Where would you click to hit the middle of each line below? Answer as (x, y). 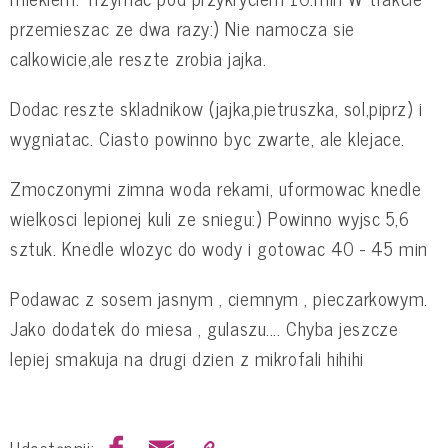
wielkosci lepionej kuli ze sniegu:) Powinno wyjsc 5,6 (210, 217)
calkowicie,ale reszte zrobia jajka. (138, 57)
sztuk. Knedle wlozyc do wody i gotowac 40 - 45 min (219, 247)
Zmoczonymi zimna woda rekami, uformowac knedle (216, 187)
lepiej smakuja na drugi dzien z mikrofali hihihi (187, 357)
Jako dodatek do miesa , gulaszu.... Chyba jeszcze (204, 327)
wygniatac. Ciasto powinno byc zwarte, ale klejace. (207, 137)
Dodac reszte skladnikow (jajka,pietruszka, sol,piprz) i (216, 107)
